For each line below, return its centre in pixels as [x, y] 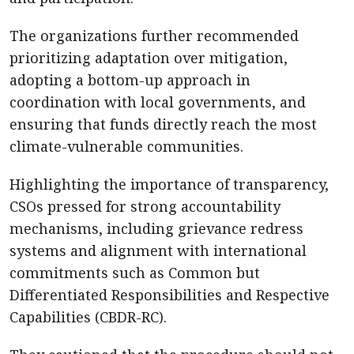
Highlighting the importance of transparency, [169, 184]
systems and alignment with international [158, 250]
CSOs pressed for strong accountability [145, 206]
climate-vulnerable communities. [126, 146]
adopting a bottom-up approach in [130, 80]
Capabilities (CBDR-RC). [88, 317]
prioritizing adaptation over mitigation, [149, 58]
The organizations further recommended [154, 36]
